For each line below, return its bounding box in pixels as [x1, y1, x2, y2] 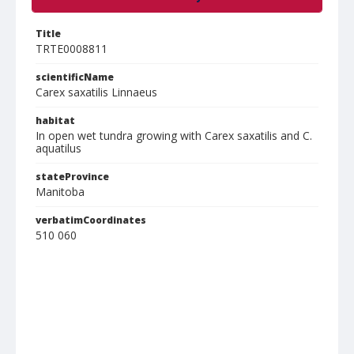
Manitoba [36, 184, 85, 199]
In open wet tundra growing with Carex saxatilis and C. [36, 128, 312, 143]
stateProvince [36, 170, 109, 183]
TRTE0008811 [36, 41, 107, 56]
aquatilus [36, 141, 81, 156]
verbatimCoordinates [36, 213, 146, 227]
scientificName [36, 70, 114, 84]
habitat [36, 114, 75, 127]
